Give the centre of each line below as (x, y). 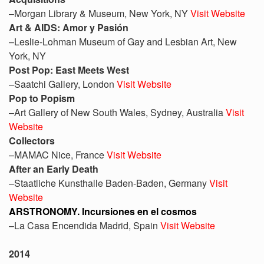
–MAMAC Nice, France (58, 155)
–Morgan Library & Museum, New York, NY (100, 13)
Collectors (32, 141)
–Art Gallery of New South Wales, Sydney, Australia (117, 112)
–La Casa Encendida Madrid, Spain (85, 225)
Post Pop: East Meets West (69, 70)
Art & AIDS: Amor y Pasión (69, 27)
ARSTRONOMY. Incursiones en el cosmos (103, 211)
